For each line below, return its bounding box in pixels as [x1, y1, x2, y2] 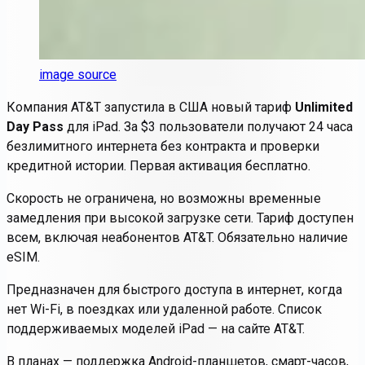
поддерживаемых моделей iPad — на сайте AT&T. [7, 320, 305, 336]
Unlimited [295, 99, 353, 115]
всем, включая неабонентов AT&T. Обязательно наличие [7, 229, 348, 245]
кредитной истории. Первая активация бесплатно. [7, 157, 310, 174]
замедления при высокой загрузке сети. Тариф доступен [7, 209, 354, 226]
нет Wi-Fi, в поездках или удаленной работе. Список [7, 301, 322, 317]
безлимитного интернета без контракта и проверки [7, 138, 319, 154]
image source [39, 66, 117, 82]
